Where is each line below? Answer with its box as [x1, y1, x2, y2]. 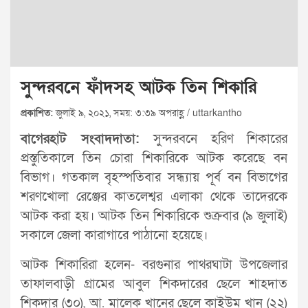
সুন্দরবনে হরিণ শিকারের [153, 130, 287, 148]
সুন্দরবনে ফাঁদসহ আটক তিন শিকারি [21, 76, 256, 99]
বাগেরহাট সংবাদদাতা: [21, 130, 153, 148]
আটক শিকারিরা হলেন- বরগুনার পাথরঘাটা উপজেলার [21, 256, 287, 274]
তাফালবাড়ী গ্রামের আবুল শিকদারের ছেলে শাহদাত [21, 275, 287, 293]
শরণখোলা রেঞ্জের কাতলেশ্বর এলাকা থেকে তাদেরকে [21, 188, 287, 206]
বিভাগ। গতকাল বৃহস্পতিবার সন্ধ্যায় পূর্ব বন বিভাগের [21, 168, 287, 186]
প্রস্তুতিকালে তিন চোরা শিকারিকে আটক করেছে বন [21, 149, 287, 167]
